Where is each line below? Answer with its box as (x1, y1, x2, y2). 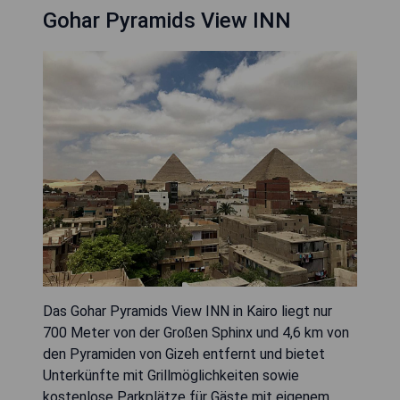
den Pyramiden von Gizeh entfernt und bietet (43, 346, 325, 363)
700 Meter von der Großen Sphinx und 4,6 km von (43, 324, 349, 342)
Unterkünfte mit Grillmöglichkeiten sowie (43, 367, 299, 385)
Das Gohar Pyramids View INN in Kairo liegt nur (43, 303, 332, 321)
